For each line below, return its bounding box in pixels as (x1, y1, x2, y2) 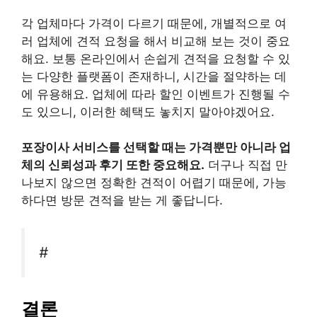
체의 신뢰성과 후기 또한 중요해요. (21, 158, 204, 172)
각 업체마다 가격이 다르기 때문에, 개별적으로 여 (21, 16, 287, 30)
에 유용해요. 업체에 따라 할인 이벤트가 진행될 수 (21, 86, 290, 101)
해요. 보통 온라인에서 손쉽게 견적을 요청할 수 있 (21, 51, 290, 66)
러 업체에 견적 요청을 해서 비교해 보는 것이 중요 (21, 33, 290, 48)
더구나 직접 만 (204, 158, 287, 172)
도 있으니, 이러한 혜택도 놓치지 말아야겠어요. (21, 104, 275, 119)
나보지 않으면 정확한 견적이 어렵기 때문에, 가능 (21, 175, 287, 190)
